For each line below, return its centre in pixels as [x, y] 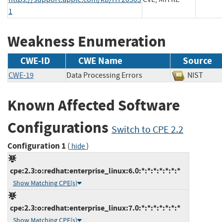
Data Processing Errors [104, 76]
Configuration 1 [37, 146]
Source [197, 61]
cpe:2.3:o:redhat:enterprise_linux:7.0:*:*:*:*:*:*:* [94, 208]
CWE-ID [35, 61]
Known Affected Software [94, 106]
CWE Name [100, 61]
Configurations [59, 128]
